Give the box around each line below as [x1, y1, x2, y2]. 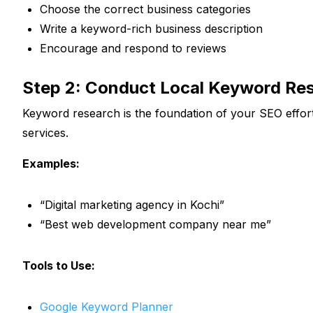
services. [22, 125, 68, 140]
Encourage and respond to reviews [40, 41, 226, 55]
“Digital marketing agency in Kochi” [40, 197, 224, 212]
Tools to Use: [22, 258, 95, 272]
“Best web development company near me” [40, 217, 271, 231]
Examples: [22, 156, 80, 170]
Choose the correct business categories [40, 1, 251, 16]
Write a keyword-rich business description [40, 21, 263, 36]
